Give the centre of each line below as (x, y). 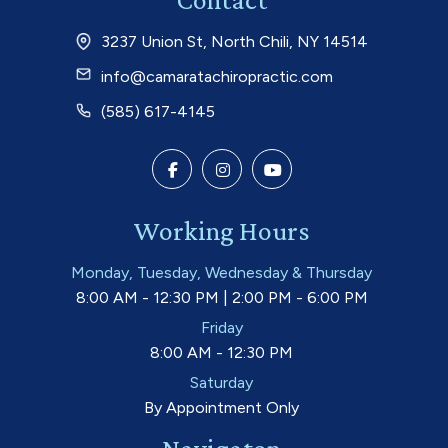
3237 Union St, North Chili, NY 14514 (234, 41)
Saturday (222, 382)
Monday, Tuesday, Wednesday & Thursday (222, 272)
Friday (221, 327)
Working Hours (222, 230)
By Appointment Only (222, 407)
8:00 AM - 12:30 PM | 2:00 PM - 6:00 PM (221, 297)
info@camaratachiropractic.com (216, 76)
